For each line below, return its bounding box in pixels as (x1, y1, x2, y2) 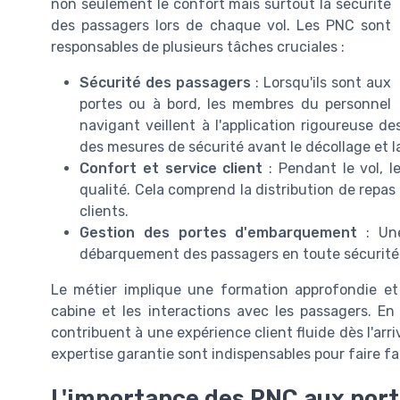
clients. (79, 202, 129, 220)
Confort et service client (79, 159, 263, 177)
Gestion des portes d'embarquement (79, 223, 358, 241)
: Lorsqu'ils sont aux (251, 73, 391, 91)
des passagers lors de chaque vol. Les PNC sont (51, 16, 391, 34)
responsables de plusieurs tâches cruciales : (51, 37, 345, 55)
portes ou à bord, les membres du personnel (79, 95, 391, 112)
